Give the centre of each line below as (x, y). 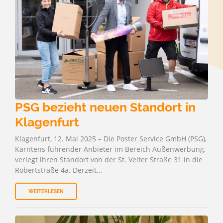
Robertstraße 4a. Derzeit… (58, 170)
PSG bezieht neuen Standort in (105, 107)
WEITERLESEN (46, 191)
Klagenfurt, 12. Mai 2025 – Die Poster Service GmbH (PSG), (111, 139)
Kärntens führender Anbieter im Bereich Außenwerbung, (110, 149)
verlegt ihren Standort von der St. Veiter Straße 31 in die (109, 160)
